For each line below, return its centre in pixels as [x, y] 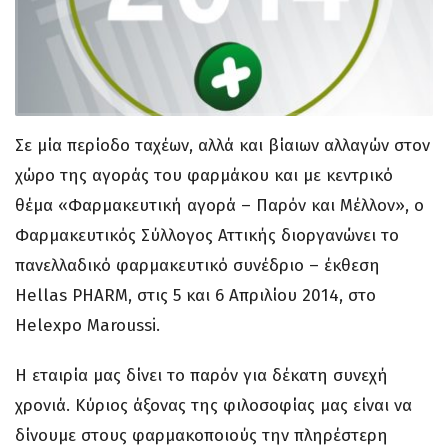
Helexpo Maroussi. [87, 325]
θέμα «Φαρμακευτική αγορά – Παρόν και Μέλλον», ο [219, 205]
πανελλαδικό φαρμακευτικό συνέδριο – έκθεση [197, 265]
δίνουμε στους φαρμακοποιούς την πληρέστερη [201, 435]
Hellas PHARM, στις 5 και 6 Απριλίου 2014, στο [195, 295]
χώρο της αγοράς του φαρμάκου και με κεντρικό [204, 175]
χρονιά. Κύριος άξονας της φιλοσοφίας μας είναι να [213, 405]
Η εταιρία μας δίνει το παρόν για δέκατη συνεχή [201, 375]
